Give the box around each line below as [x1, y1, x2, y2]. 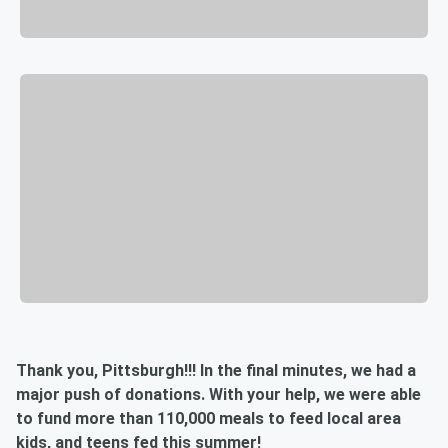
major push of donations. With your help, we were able [16, 385, 421, 405]
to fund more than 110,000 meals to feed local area [16, 409, 401, 429]
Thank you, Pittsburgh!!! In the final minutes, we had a [16, 361, 416, 381]
